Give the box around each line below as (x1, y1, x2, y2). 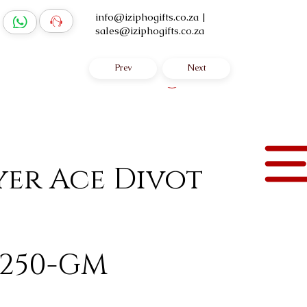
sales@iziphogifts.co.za (95, 24, 204, 37)
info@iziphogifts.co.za (95, 10, 199, 23)
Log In (190, 75, 211, 84)
